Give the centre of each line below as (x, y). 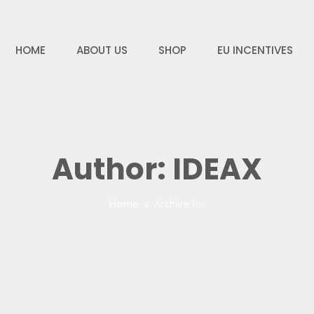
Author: (112, 169)
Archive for (180, 203)
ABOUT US (102, 50)
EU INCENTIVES (255, 50)
